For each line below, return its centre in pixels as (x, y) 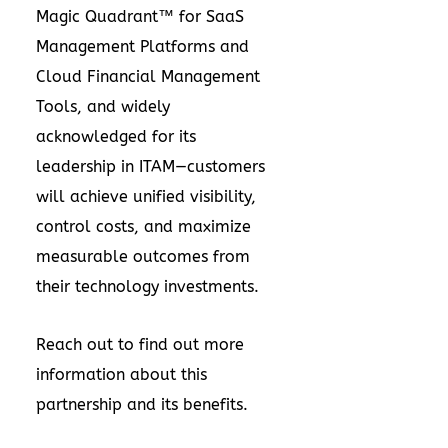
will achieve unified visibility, (146, 197)
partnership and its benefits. (142, 405)
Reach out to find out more (140, 345)
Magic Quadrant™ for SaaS (140, 17)
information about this (121, 375)
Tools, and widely (103, 107)
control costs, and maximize (143, 227)
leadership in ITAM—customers (150, 167)
